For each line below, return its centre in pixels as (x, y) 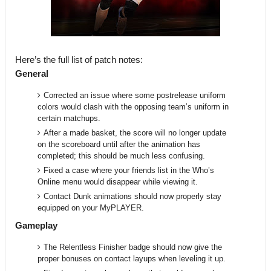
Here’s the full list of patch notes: (79, 60)
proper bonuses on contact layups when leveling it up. (132, 258)
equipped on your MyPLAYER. (91, 208)
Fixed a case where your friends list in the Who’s (129, 170)
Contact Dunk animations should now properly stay (133, 196)
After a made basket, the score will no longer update (135, 133)
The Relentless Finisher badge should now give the (133, 247)
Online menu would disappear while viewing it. (118, 182)
